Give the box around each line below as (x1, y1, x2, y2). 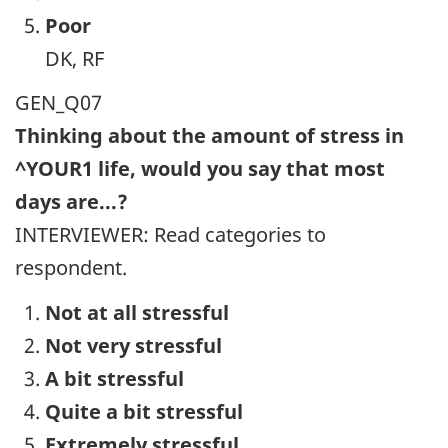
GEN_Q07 (15, 89, 102, 117)
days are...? (15, 188, 128, 216)
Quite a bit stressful (45, 397, 243, 425)
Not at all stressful (45, 298, 229, 326)
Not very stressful (45, 331, 222, 359)
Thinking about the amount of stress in (15, 122, 404, 150)
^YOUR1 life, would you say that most (15, 155, 385, 183)
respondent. (15, 254, 127, 282)
